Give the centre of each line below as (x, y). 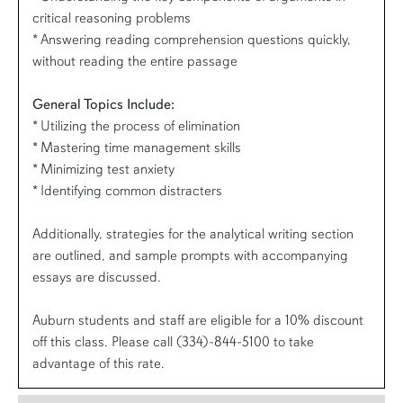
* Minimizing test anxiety (103, 169)
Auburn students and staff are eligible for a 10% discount (198, 320)
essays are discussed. (97, 277)
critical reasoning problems (112, 18)
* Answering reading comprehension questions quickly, (192, 39)
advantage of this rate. (99, 363)
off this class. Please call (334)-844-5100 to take (173, 341)
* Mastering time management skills (137, 147)
